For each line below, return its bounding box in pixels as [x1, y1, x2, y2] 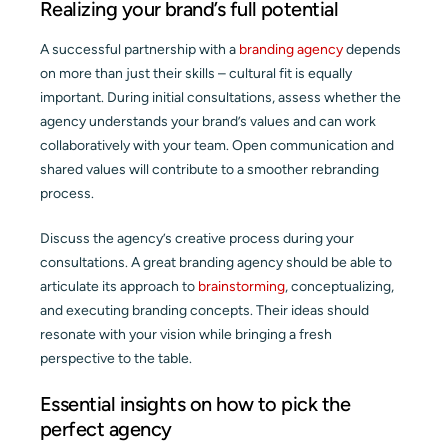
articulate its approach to [40, 277, 198, 295]
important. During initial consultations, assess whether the [40, 88, 401, 106]
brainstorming [198, 277, 285, 295]
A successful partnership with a [40, 40, 239, 58]
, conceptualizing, [285, 277, 394, 295]
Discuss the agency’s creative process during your [40, 229, 354, 247]
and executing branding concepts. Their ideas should [40, 301, 369, 319]
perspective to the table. [40, 349, 192, 367]
